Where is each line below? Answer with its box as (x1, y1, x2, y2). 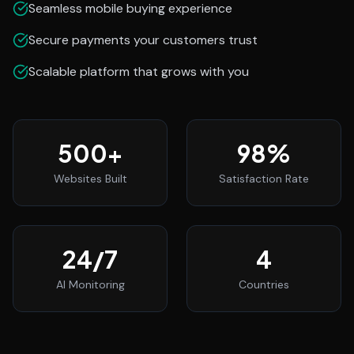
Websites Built (53, 171, 127, 186)
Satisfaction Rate (219, 171, 309, 186)
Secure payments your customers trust (28, 32, 258, 48)
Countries (239, 277, 289, 292)
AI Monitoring (55, 277, 125, 292)
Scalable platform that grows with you (28, 63, 249, 80)
